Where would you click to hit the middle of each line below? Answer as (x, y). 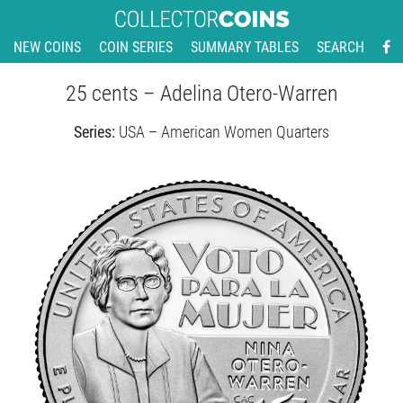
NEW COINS (47, 47)
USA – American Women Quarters (224, 132)
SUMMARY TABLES (244, 47)
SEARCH (340, 47)
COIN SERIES (135, 47)
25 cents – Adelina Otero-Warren (201, 94)
